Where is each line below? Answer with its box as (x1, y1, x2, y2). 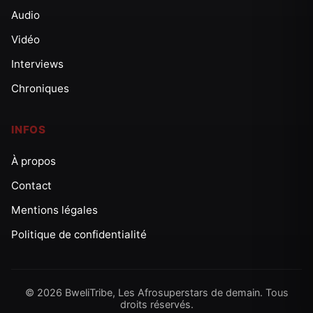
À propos (11, 154, 56, 168)
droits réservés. (119, 298, 194, 310)
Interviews (11, 57, 64, 71)
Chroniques (11, 82, 69, 95)
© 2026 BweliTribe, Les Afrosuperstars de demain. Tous (24, 286, 289, 298)
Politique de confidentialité (11, 228, 147, 241)
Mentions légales (11, 203, 98, 217)
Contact (11, 179, 52, 192)
